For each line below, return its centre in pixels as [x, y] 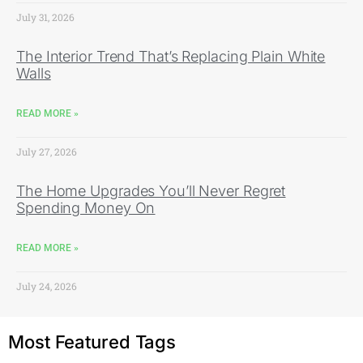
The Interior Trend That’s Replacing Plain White [171, 56]
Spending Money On [86, 207]
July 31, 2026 [45, 17]
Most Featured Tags [92, 342]
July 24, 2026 [47, 286]
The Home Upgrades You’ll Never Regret [151, 190]
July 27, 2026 [47, 151]
